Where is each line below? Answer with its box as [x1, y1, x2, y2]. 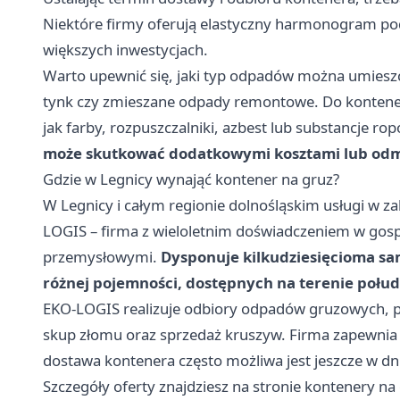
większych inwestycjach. [43, 38, 208, 60]
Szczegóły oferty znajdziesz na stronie [43, 375, 304, 396]
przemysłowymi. [43, 246, 161, 267]
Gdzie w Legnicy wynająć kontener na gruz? [43, 168, 339, 189]
